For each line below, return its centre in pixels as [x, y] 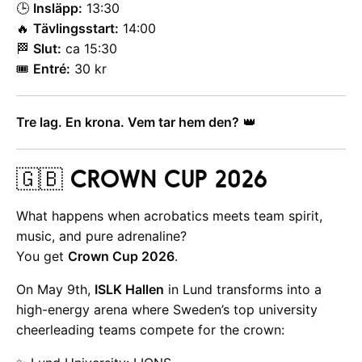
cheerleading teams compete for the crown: [150, 330]
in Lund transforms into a [243, 289]
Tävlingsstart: [76, 28]
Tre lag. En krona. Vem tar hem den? [128, 122]
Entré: [52, 69]
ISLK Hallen [129, 289]
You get [42, 256]
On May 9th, [55, 289]
